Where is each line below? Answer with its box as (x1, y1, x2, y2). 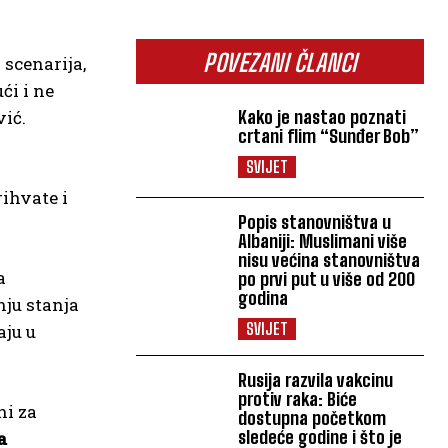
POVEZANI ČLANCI (203, 48, 357, 77)
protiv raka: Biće (238, 387, 358, 410)
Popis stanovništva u (238, 210, 392, 233)
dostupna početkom (238, 406, 387, 429)
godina (238, 286, 289, 309)
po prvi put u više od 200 (238, 267, 416, 290)
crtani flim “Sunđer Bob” (238, 124, 420, 147)
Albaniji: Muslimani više (238, 229, 408, 252)
